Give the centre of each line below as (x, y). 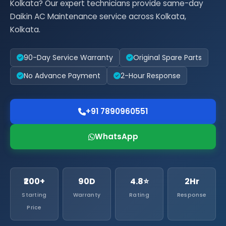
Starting (34, 195)
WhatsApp (116, 136)
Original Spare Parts (167, 58)
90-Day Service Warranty (68, 58)
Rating (139, 195)
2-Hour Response (151, 76)
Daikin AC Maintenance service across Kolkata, (98, 16)
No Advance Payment (62, 76)
